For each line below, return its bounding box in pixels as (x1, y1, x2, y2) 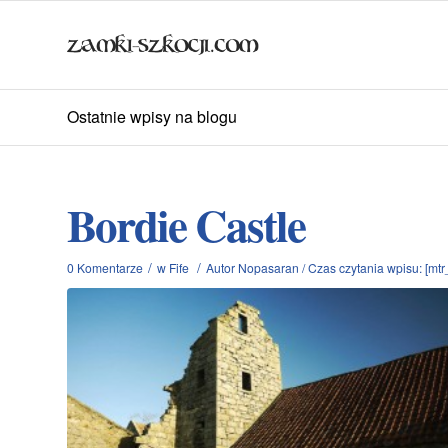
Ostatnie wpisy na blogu (67, 105, 237, 128)
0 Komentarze (67, 259, 143, 276)
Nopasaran (238, 259, 299, 276)
